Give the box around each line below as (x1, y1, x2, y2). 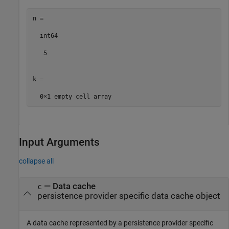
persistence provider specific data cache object (37, 191, 220, 201)
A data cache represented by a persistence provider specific (27, 218, 213, 227)
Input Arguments (19, 136, 100, 149)
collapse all (19, 156, 54, 165)
